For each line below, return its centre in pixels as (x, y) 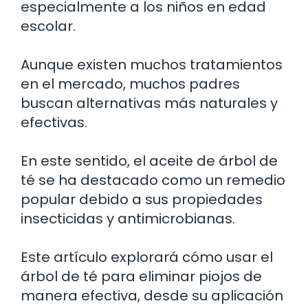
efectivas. (54, 122)
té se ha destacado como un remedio (153, 180)
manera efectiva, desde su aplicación (152, 295)
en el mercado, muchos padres (130, 84)
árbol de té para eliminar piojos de (141, 276)
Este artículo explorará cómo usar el (147, 257)
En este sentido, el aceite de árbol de (149, 161)
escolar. (48, 26)
